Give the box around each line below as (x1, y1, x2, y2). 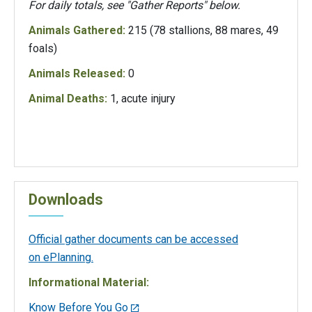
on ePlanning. (29, 250, 93, 264)
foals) (29, 41, 57, 55)
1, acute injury (110, 91, 175, 105)
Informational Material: (29, 275, 152, 289)
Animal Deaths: (29, 91, 110, 105)
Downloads (29, 190, 107, 208)
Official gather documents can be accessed (29, 232, 238, 246)
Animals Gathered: (29, 23, 125, 37)
